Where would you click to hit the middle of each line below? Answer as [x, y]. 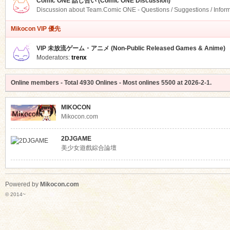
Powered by [22, 184]
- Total [70, 83]
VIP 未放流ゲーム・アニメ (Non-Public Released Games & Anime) [131, 48]
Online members [35, 83]
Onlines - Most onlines [127, 83]
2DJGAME [76, 139]
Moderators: [54, 57]
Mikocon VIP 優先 [35, 29]
